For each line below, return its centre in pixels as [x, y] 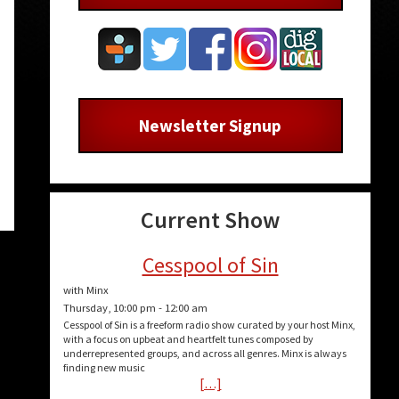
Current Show [210, 220]
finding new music [104, 368]
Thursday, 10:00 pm [110, 308]
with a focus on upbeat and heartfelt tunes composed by [188, 339]
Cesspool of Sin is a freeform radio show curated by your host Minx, [210, 325]
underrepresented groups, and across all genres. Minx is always [205, 354]
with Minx [86, 290]
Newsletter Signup [210, 125]
